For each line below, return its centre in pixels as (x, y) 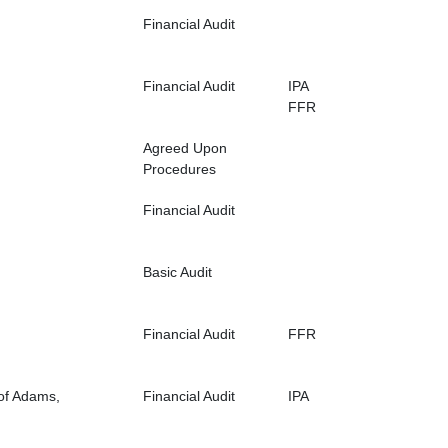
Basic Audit (177, 272)
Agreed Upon (185, 148)
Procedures (179, 169)
